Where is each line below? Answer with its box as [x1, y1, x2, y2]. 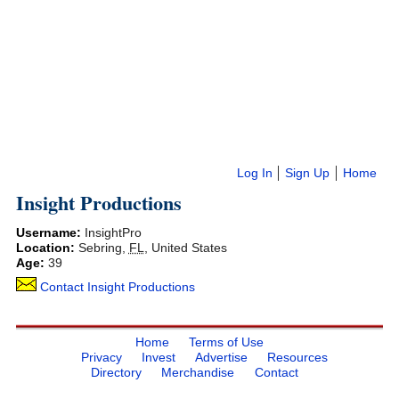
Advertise [195, 349, 248, 364]
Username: [15, 225, 85, 240]
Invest [141, 349, 175, 364]
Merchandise [161, 364, 235, 379]
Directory [91, 364, 142, 379]
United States [151, 240, 227, 256]
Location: [15, 240, 78, 256]
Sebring [77, 240, 122, 256]
